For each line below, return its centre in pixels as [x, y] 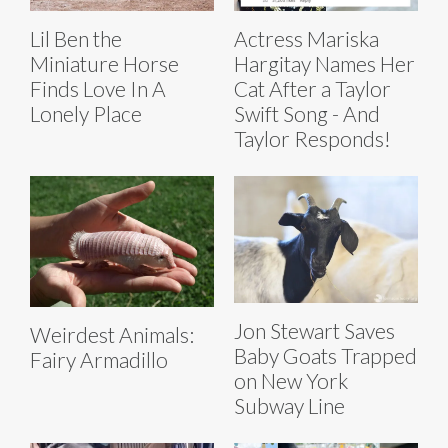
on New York [291, 381]
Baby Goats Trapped [325, 356]
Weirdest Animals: [112, 334]
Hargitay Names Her [324, 64]
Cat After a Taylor [312, 89]
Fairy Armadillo [99, 359]
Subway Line [289, 406]
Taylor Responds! [312, 139]
